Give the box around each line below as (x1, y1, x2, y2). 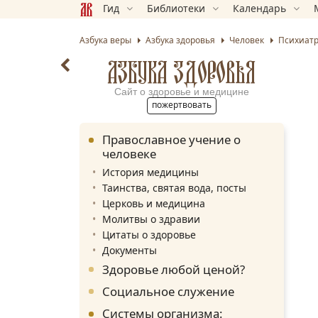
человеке (102, 145, 156, 162)
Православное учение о (102, 131, 241, 148)
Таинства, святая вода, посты (102, 180, 246, 194)
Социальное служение (102, 283, 234, 300)
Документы (102, 243, 157, 257)
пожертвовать (152, 98, 212, 111)
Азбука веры (79, 34, 131, 47)
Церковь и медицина (102, 196, 205, 210)
